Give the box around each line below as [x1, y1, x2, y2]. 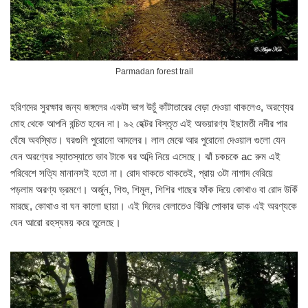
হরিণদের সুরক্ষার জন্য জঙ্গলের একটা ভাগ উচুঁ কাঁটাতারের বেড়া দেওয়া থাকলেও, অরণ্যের [10, 100, 294, 113]
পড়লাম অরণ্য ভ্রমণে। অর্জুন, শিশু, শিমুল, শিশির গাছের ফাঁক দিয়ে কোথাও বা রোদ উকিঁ [10, 183, 298, 195]
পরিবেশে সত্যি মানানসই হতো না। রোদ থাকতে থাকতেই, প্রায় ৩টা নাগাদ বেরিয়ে [10, 166, 273, 179]
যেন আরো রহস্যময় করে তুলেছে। [10, 216, 121, 228]
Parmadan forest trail [115, 66, 193, 76]
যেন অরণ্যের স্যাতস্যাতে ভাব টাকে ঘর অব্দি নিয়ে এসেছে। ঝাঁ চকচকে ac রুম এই [10, 150, 280, 162]
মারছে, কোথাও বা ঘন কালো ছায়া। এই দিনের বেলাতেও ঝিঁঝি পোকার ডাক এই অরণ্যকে [10, 199, 297, 212]
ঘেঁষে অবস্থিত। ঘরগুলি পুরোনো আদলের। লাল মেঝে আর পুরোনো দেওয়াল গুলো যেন [10, 133, 285, 146]
